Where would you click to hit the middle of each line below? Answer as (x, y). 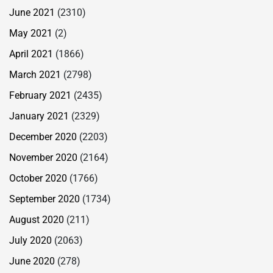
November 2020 (43, 157)
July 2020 (30, 240)
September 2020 (44, 199)
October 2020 (38, 178)
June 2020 (32, 261)
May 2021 (31, 33)
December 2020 (43, 136)
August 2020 (37, 219)
